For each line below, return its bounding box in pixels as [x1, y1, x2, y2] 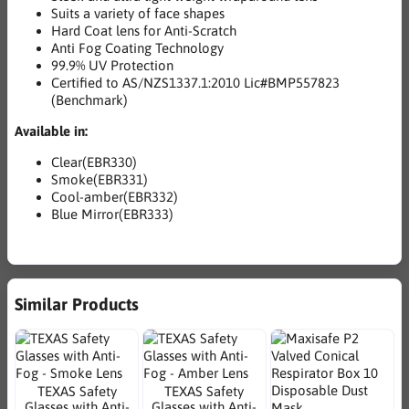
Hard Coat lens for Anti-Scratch [51, 23, 236, 39]
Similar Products [15, 294, 139, 315]
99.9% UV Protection [51, 58, 173, 74]
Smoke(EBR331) [51, 172, 148, 188]
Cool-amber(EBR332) [51, 189, 178, 205]
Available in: [15, 123, 88, 140]
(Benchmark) [51, 92, 128, 109]
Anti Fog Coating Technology [51, 40, 224, 57]
